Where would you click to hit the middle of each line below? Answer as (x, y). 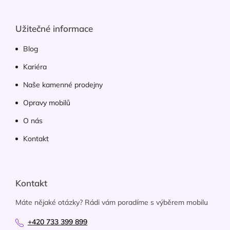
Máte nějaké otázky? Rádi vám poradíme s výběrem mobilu (112, 202)
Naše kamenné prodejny (63, 85)
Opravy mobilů (47, 103)
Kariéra (35, 67)
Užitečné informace (54, 28)
